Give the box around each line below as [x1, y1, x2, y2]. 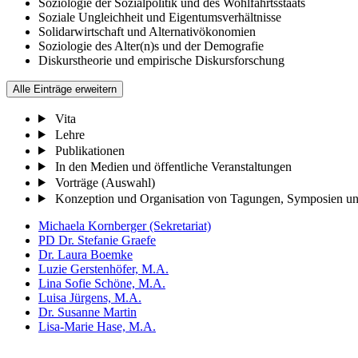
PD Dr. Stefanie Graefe [38, 233, 156, 247]
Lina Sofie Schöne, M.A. [38, 276, 165, 290]
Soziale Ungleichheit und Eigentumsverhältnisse [38, 10, 281, 24]
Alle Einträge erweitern [13, 82, 117, 95]
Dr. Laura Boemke [38, 247, 133, 261]
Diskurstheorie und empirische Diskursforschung [38, 53, 284, 67]
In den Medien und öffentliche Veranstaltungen [54, 159, 292, 173]
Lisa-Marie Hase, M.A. [38, 319, 156, 333]
